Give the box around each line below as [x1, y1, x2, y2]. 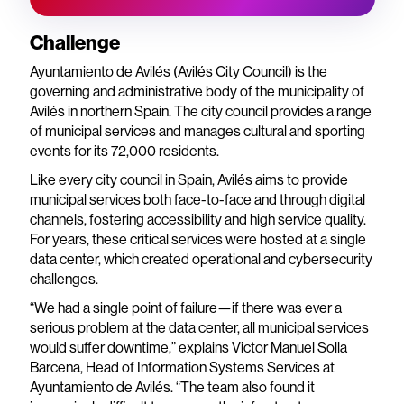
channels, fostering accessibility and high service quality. [29, 210, 366, 229]
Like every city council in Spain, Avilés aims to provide [29, 170, 348, 189]
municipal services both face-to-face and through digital [29, 190, 365, 209]
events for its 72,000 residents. [29, 142, 219, 161]
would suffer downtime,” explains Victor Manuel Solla [29, 338, 347, 357]
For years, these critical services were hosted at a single [29, 230, 366, 249]
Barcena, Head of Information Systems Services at [29, 358, 335, 377]
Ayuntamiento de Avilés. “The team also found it [29, 378, 315, 397]
